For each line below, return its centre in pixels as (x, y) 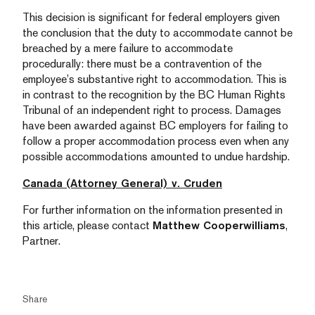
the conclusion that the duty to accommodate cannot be (157, 33)
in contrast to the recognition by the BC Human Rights (154, 95)
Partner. (41, 241)
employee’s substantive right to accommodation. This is (155, 79)
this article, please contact (88, 225)
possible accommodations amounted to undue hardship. (156, 156)
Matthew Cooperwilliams (219, 225)
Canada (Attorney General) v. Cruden (122, 183)
